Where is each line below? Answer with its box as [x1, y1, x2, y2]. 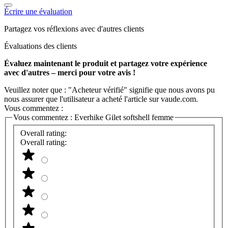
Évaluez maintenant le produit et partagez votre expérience [4, 59, 207, 68]
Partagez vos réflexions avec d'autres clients [4, 24, 144, 33]
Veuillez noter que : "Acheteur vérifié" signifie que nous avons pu [4, 85, 215, 94]
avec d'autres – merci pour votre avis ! [4, 68, 135, 77]
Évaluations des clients [4, 41, 77, 50]
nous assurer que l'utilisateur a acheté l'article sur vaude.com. [4, 94, 198, 103]
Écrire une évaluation [4, 7, 72, 16]
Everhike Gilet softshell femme [74, 112, 174, 122]
